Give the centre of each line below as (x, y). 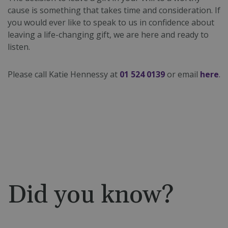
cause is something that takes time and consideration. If (114, 10)
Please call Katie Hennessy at (64, 74)
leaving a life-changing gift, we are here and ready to (108, 35)
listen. (20, 47)
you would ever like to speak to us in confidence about (111, 22)
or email (182, 74)
